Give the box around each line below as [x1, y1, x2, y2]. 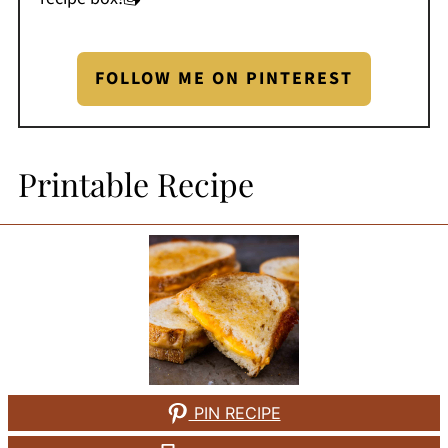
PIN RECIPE [188, 403, 281, 424]
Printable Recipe [17, 162, 254, 206]
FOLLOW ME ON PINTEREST [95, 66, 353, 92]
